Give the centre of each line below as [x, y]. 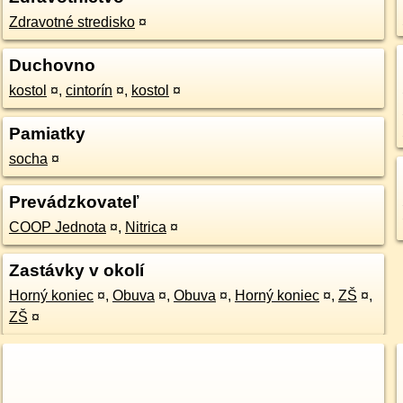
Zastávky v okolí [76, 270]
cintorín [89, 90]
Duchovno [52, 65]
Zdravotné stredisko [72, 22]
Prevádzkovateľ [73, 202]
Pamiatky [47, 134]
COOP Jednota [57, 227]
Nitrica [145, 227]
